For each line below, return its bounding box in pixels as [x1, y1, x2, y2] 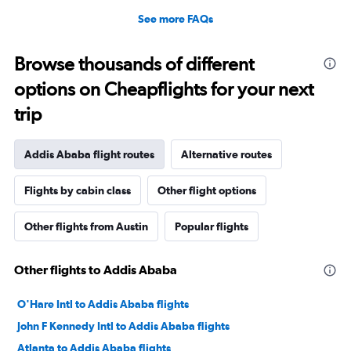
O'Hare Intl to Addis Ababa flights [17, 298, 189, 311]
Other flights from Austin [24, 220, 148, 233]
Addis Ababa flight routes [24, 148, 154, 161]
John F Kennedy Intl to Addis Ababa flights [17, 320, 230, 333]
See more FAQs [138, 13, 213, 26]
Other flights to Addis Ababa [14, 262, 177, 277]
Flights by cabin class [24, 184, 131, 197]
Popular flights [175, 220, 248, 233]
